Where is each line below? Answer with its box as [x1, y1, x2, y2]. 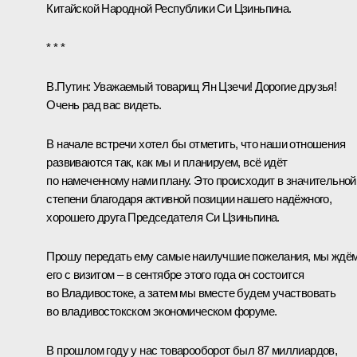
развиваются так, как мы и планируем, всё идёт [46, 155, 288, 169]
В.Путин [46, 79, 88, 93]
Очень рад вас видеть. [46, 97, 162, 112]
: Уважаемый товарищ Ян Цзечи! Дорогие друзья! [88, 79, 337, 93]
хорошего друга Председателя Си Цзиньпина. [46, 210, 280, 224]
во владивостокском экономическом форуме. [46, 304, 277, 318]
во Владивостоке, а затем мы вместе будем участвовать [46, 285, 336, 300]
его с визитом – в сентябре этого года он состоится [46, 267, 304, 281]
